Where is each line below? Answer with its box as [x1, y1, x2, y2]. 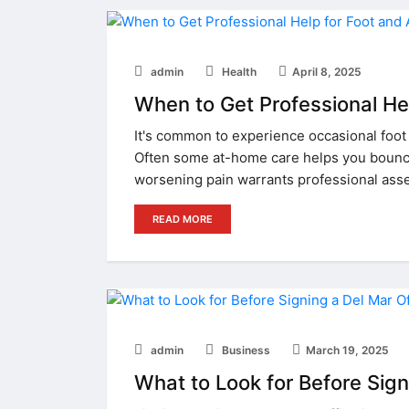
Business [219, 342, 270, 357]
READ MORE [152, 212, 213, 225]
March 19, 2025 [306, 342, 389, 357]
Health [219, 64, 257, 79]
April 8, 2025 [292, 64, 362, 79]
